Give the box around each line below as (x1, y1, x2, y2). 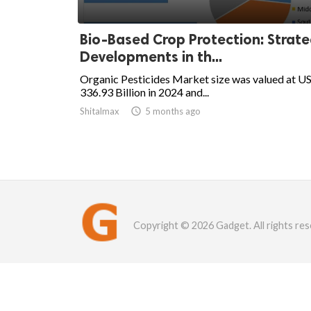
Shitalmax (80, 106, 119, 117)
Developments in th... (80, 48, 222, 66)
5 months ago (145, 106, 201, 117)
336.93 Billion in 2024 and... (80, 85, 209, 99)
